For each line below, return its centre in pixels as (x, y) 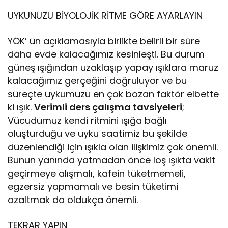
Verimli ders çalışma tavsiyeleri (108, 107)
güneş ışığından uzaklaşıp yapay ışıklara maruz (113, 67)
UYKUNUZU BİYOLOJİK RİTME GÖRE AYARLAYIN (105, 15)
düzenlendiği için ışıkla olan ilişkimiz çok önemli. (113, 147)
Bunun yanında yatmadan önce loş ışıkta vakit (112, 160)
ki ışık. (21, 107)
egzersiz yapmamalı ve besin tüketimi (93, 186)
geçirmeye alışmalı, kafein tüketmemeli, (97, 173)
